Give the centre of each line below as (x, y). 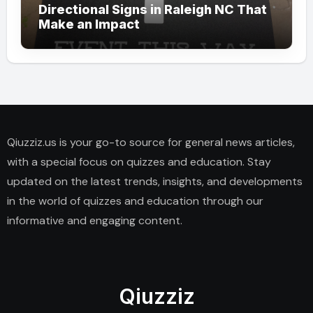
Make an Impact (89, 24)
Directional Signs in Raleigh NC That (152, 10)
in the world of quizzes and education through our (135, 201)
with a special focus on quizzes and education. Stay (139, 162)
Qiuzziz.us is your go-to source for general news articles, (151, 143)
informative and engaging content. (94, 221)
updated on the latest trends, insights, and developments (154, 182)
